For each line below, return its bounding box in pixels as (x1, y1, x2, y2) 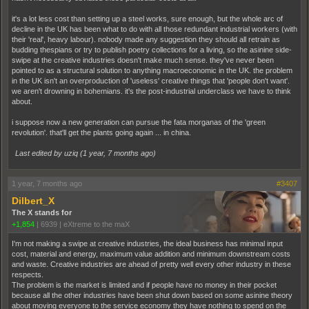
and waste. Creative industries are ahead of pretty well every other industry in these (12, 260, 291, 268)
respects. (12, 270, 43, 279)
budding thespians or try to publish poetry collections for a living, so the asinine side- (12, 46, 292, 54)
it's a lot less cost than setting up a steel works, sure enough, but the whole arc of (12, 14, 283, 23)
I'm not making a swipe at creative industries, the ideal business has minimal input (12, 239, 283, 248)
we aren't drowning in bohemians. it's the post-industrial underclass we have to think (12, 87, 291, 95)
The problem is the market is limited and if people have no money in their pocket (12, 281, 277, 289)
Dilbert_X (12, 195, 54, 206)
